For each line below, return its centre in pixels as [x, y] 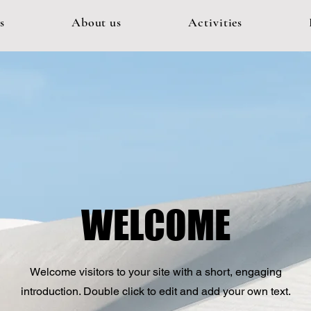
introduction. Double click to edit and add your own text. [155, 291]
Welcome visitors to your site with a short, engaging [155, 272]
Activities [216, 22]
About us [96, 22]
